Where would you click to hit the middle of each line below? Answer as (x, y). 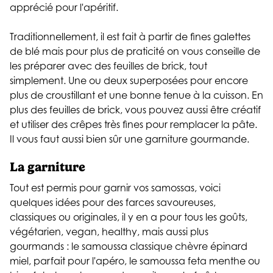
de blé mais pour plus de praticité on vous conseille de (135, 51)
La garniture (49, 166)
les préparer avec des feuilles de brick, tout (108, 66)
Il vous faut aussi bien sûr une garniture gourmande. (131, 139)
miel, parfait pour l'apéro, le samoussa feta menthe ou (135, 261)
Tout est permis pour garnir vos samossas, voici (115, 188)
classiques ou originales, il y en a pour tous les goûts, (129, 217)
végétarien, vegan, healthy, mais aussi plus (109, 232)
